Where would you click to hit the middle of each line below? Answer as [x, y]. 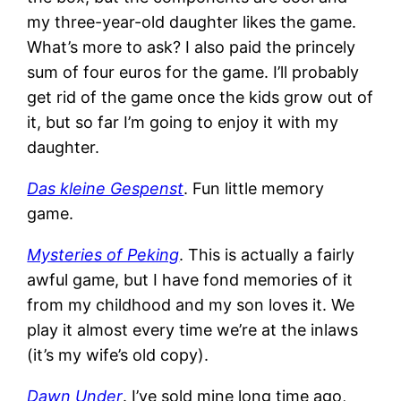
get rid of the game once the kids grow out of [200, 97]
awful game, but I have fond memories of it [190, 279]
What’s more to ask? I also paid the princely [192, 47]
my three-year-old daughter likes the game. [192, 21]
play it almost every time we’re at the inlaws [193, 329]
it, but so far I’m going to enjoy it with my [183, 122]
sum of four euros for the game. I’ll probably [193, 72]
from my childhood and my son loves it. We [191, 304]
